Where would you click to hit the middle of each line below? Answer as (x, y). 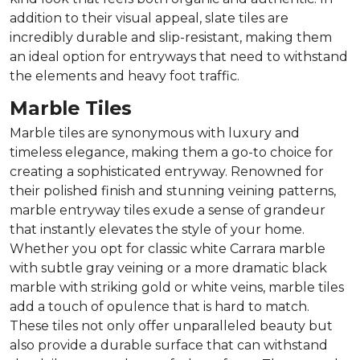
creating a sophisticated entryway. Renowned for (167, 171)
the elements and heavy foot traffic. (125, 76)
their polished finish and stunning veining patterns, (173, 190)
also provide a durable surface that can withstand (169, 345)
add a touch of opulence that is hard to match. (160, 306)
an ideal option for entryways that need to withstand (179, 56)
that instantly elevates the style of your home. (157, 229)
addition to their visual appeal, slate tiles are (149, 18)
